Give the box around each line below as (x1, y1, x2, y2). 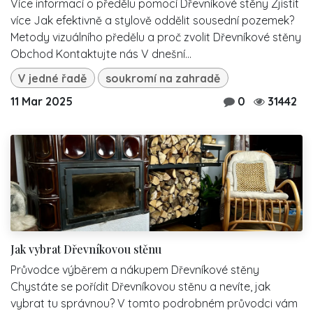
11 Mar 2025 (10, 94, 73, 109)
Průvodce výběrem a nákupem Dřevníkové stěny (10, 263, 259, 277)
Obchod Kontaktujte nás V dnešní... (10, 47, 191, 61)
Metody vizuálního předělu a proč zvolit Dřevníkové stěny (10, 30, 301, 45)
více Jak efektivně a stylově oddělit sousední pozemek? (10, 13, 294, 28)
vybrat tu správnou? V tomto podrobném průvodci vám (10, 296, 298, 311)
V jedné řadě (18, 71, 87, 85)
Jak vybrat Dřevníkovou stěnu (10, 242, 161, 257)
